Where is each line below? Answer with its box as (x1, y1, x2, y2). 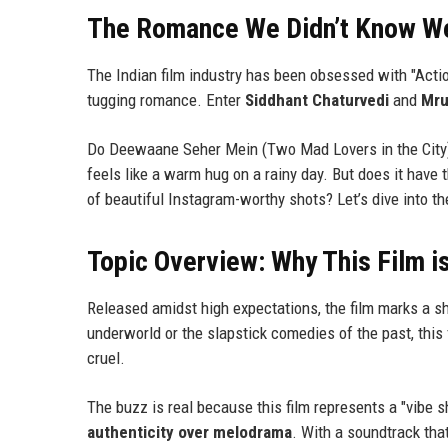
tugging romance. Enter (87, 90, 245, 111)
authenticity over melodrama (87, 422, 292, 443)
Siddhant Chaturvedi (245, 90, 389, 111)
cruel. (87, 348, 125, 369)
